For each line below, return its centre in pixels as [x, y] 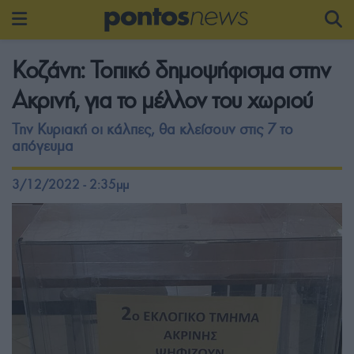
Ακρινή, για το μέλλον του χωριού [163, 100]
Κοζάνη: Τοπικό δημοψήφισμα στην [171, 70]
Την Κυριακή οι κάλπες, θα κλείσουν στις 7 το [153, 129]
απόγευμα [43, 146]
